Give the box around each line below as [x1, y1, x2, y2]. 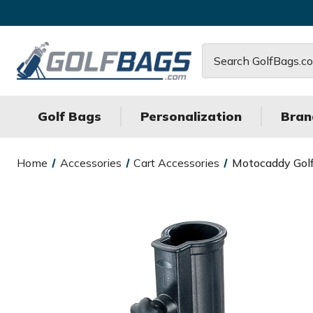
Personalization [140, 108, 242, 124]
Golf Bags [38, 108, 101, 124]
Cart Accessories [133, 156, 220, 170]
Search [202, 45, 238, 59]
